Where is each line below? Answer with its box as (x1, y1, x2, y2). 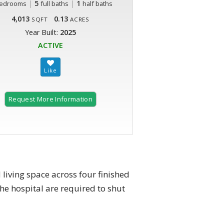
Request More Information (8, 94, 92, 104)
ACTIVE (38, 40, 63, 50)
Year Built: (25, 27, 60, 37)
